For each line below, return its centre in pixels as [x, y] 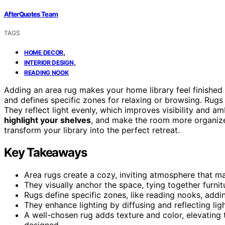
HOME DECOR [44, 52]
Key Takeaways [45, 152]
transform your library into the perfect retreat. [92, 130]
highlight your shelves [47, 120]
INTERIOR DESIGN [49, 62]
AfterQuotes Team [31, 14]
